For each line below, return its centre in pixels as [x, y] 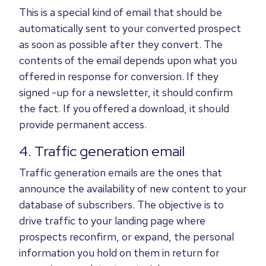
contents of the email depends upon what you [128, 60]
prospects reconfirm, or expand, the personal [126, 236]
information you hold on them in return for [119, 252]
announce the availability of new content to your [133, 188]
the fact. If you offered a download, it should [124, 108]
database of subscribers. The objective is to [121, 204]
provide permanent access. [83, 124]
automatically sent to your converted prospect [130, 28]
